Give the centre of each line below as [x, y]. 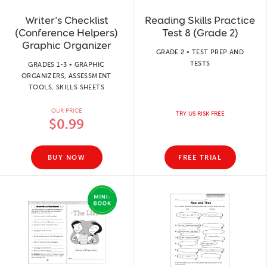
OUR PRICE [66, 111]
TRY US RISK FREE [200, 114]
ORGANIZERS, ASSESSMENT [66, 76]
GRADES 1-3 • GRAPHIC [66, 65]
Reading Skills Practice [200, 20]
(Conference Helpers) [66, 33]
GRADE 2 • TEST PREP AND [200, 52]
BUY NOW [66, 157]
